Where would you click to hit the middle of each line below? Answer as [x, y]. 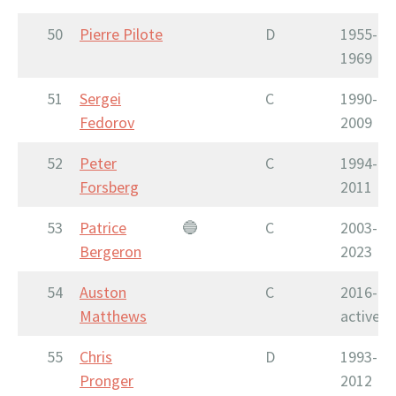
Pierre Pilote [121, 34]
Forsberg [109, 187]
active [360, 316]
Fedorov [107, 122]
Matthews [113, 316]
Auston [103, 292]
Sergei [100, 98]
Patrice [103, 227]
